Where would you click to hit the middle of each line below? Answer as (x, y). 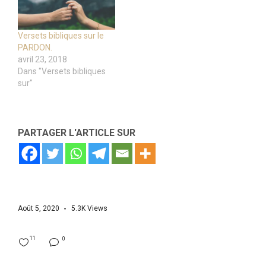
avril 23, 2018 (42, 60)
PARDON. (35, 48)
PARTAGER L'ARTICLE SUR (77, 133)
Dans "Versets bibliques (62, 72)
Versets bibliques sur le (61, 36)
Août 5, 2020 (39, 209)
